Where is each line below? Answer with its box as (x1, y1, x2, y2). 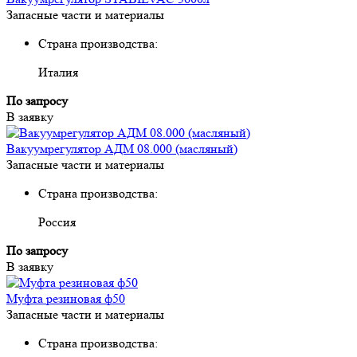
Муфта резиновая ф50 (6, 290, 125, 306)
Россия (38, 214, 76, 229)
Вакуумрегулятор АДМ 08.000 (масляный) (6, 140, 237, 156)
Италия (38, 64, 78, 80)
